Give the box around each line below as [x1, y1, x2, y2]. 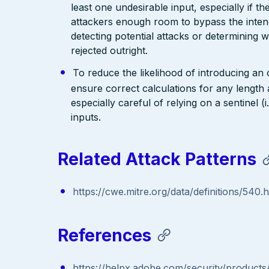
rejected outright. [71, 44, 148, 56]
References [58, 225, 151, 246]
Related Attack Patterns [58, 149, 256, 170]
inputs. [71, 110, 101, 123]
